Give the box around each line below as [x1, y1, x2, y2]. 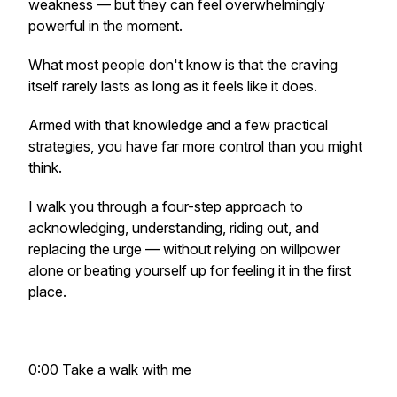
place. [28, 283, 66, 300]
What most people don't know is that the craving [28, 56, 338, 74]
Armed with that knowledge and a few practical [28, 116, 328, 134]
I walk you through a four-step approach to [28, 198, 303, 215]
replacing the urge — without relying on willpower [28, 240, 340, 258]
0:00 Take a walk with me [28, 361, 191, 378]
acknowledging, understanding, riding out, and [28, 219, 319, 237]
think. [28, 159, 66, 176]
